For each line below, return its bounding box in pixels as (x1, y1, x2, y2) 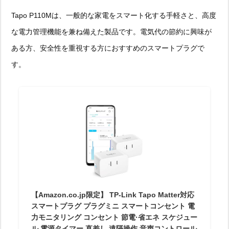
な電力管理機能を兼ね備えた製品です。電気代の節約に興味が (11, 27, 212, 36)
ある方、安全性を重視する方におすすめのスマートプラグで (11, 43, 204, 52)
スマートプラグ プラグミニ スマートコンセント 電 (31, 201, 195, 210)
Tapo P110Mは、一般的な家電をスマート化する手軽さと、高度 (11, 11, 216, 19)
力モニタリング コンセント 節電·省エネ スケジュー (31, 213, 198, 221)
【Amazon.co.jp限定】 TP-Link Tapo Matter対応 (31, 190, 195, 199)
